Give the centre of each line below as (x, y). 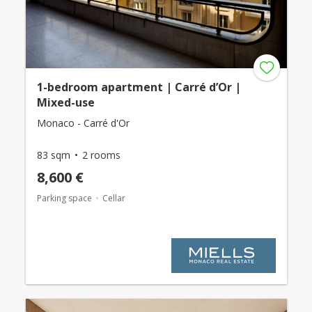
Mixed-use (65, 102)
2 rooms (101, 155)
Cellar (114, 198)
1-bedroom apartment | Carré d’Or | (139, 87)
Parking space (64, 198)
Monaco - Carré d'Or (83, 123)
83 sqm (53, 155)
